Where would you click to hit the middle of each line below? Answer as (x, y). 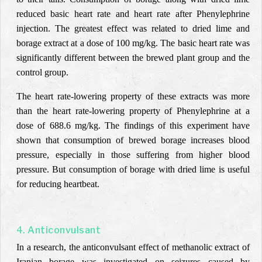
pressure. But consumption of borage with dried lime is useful (133, 169)
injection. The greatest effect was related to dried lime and (133, 28)
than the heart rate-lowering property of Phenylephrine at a (133, 111)
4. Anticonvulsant (59, 230)
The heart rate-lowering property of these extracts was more (133, 96)
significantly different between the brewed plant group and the (133, 58)
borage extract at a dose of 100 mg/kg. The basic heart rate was (133, 43)
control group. (42, 72)
